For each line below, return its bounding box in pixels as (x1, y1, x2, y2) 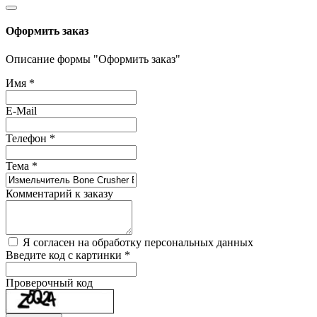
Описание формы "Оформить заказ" (6, 52, 180, 65)
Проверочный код (6, 276, 93, 289)
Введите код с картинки (6, 248, 125, 261)
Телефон (6, 132, 50, 144)
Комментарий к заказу (6, 187, 113, 200)
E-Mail (6, 104, 37, 117)
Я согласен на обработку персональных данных (23, 236, 253, 248)
